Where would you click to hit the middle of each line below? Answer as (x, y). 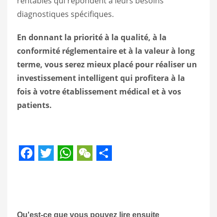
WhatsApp (95, 169)
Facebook (54, 169)
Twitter (63, 169)
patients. (34, 105)
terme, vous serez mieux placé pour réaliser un (107, 64)
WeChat (105, 169)
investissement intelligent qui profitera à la (101, 78)
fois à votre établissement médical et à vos (99, 91)
